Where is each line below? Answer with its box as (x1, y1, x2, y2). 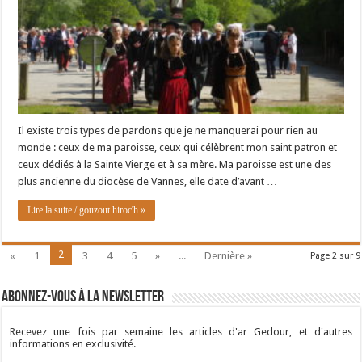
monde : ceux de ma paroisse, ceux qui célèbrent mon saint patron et (18, 141, 338, 154)
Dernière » (204, 250, 253, 263)
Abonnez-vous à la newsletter (2, 289, 165, 306)
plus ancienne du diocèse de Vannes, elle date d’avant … (18, 175, 278, 188)
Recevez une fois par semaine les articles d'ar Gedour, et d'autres (10, 326, 352, 339)
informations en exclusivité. (10, 338, 137, 351)
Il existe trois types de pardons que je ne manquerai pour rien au (18, 124, 318, 137)
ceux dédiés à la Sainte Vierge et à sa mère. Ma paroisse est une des (18, 158, 332, 171)
